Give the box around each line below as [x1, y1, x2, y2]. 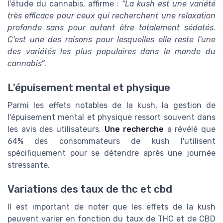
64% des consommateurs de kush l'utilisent [7, 136, 216, 146]
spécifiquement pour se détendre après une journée [7, 148, 216, 158]
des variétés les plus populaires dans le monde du [7, 46, 216, 56]
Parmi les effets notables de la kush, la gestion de [7, 100, 216, 110]
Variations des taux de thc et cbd [7, 183, 172, 196]
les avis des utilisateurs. [7, 124, 105, 134]
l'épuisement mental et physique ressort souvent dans [7, 112, 216, 122]
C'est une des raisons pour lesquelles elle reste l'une [7, 34, 216, 44]
